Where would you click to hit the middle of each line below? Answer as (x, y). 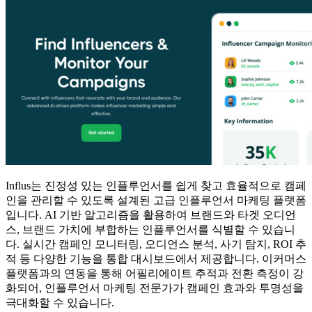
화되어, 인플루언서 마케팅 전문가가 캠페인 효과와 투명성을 (155, 288)
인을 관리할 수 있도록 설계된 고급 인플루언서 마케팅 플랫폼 (156, 200)
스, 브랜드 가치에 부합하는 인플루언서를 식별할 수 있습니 (150, 229)
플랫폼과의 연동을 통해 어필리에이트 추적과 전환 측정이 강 (155, 273)
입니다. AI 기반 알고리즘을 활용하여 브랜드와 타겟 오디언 (151, 214)
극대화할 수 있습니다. (60, 302)
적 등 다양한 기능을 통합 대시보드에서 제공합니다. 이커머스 (156, 258)
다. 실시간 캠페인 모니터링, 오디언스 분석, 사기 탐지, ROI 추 (156, 244)
